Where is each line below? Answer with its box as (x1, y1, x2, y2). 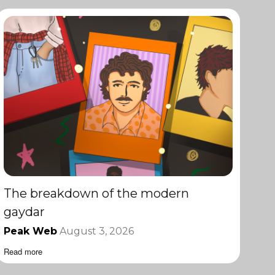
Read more (4, 246, 43, 258)
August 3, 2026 (60, 225, 134, 238)
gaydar (4, 204, 45, 220)
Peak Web (4, 225, 58, 238)
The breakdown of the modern (4, 186, 190, 201)
